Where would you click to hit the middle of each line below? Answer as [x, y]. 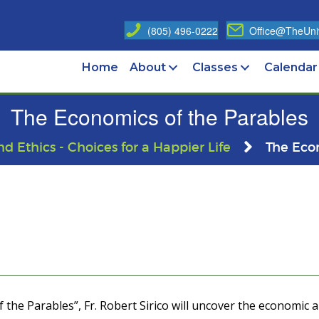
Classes [215, 67]
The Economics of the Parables [159, 116]
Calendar [291, 67]
